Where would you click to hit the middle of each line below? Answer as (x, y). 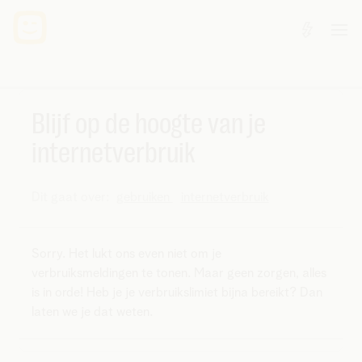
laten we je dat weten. (95, 312)
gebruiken (144, 197)
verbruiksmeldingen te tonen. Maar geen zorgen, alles (179, 273)
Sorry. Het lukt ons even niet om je (126, 254)
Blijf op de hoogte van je (148, 124)
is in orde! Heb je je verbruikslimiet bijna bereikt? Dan (177, 293)
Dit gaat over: (72, 197)
